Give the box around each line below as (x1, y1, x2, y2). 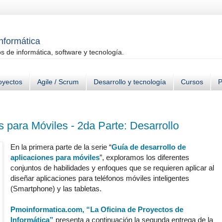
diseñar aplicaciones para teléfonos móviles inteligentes (10, 174, 190, 183)
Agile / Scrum (37, 78, 79, 86)
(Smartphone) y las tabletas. (10, 184, 102, 193)
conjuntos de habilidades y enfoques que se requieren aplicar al (10, 164, 215, 172)
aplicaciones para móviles (10, 153, 100, 162)
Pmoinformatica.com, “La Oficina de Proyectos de (10, 205, 184, 214)
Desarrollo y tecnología (94, 78, 166, 86)
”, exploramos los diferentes (100, 153, 190, 162)
